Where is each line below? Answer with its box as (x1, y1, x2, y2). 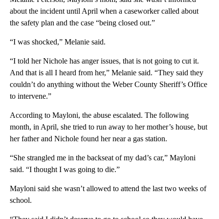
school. (10, 196, 32, 205)
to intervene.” (10, 92, 51, 101)
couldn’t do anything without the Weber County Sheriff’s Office (10, 80, 207, 89)
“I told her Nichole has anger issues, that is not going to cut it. (10, 57, 199, 66)
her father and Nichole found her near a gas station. (10, 134, 167, 143)
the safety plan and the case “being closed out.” (10, 19, 155, 27)
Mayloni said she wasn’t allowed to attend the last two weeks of (10, 184, 206, 193)
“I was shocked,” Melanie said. (10, 38, 106, 46)
